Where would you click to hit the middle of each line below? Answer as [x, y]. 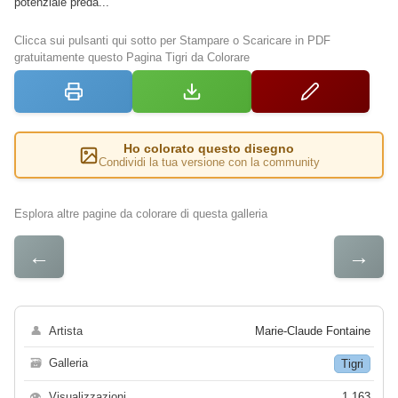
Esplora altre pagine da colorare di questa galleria [141, 214]
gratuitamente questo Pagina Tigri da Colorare [132, 58]
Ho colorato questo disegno [209, 149]
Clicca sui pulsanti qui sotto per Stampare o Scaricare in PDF [172, 41]
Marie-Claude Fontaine [313, 331]
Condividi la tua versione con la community [209, 163]
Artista [66, 331]
